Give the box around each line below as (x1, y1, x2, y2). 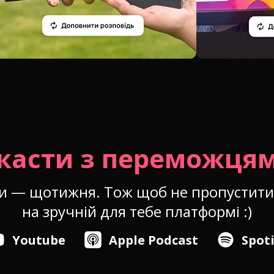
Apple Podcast (109, 232, 198, 248)
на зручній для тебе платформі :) (22, 201, 252, 221)
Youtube (12, 232, 65, 248)
